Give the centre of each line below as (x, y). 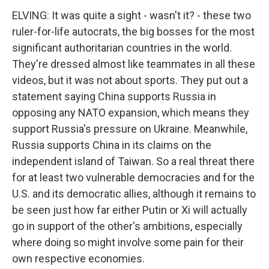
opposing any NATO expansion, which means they (131, 113)
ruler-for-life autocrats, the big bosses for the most (133, 32)
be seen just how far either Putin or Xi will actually (130, 210)
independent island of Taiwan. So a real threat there (133, 161)
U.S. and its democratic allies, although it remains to (134, 194)
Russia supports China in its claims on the (112, 145)
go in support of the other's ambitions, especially (127, 226)
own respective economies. (78, 258)
